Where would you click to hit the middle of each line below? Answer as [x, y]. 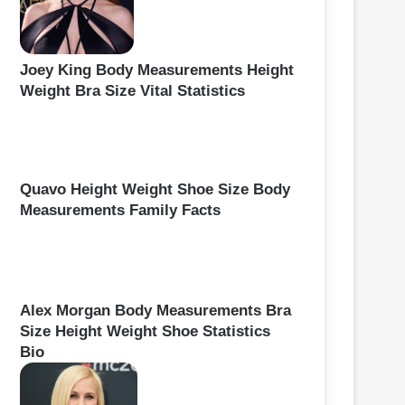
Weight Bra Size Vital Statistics [132, 91]
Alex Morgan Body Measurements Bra [155, 310]
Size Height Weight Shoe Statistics [145, 331]
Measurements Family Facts [120, 210]
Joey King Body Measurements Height [157, 71]
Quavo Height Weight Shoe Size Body [155, 189]
